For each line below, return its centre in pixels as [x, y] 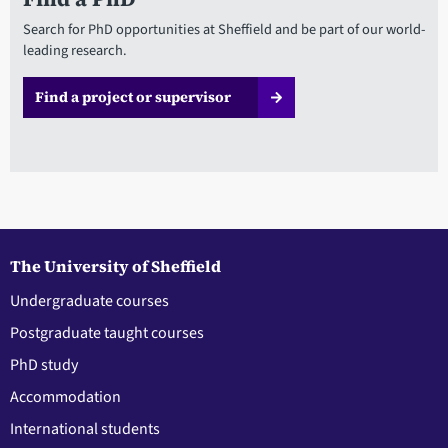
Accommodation [65, 396]
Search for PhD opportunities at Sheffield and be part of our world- [223, 30]
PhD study [44, 364]
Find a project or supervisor [132, 97]
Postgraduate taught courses [107, 332]
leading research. [74, 51]
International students [85, 428]
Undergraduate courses [89, 300]
